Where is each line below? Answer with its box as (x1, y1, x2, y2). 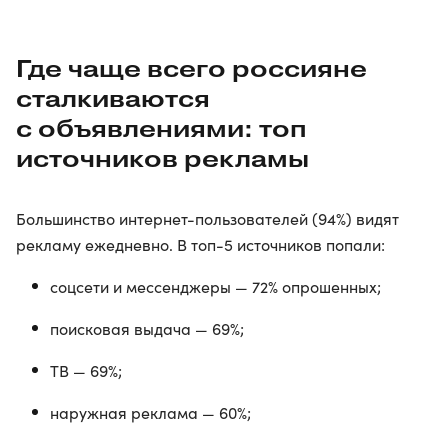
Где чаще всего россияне (16, 54, 367, 84)
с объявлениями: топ (16, 114, 307, 144)
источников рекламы (16, 144, 309, 174)
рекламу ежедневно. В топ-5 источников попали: (16, 234, 385, 256)
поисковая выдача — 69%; (50, 318, 244, 340)
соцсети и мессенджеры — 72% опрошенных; (50, 276, 381, 298)
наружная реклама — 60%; (50, 402, 251, 424)
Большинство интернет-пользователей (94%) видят (16, 208, 399, 230)
